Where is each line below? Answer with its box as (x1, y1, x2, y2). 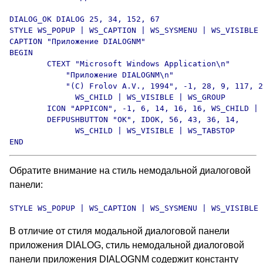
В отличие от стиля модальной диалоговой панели (9, 226, 230, 236)
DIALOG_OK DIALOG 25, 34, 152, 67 (9, 15, 160, 23)
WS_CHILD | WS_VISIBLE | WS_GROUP (9, 93, 225, 102)
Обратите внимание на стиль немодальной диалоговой (9, 166, 251, 176)
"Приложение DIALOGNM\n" (9, 70, 174, 79)
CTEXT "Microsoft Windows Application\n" (9, 59, 230, 68)
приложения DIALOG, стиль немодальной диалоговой (9, 240, 244, 250)
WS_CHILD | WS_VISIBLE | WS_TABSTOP (9, 126, 235, 135)
